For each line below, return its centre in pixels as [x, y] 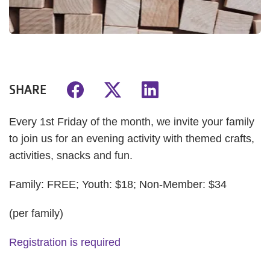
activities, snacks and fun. [72, 155]
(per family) [36, 213]
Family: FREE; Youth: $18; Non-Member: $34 [118, 184]
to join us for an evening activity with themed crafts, [132, 139]
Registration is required [65, 242]
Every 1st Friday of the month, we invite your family [132, 122]
